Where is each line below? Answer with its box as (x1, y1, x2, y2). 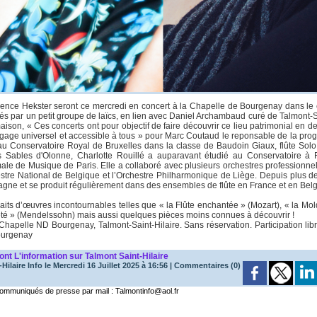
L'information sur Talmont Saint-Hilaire (14, 251, 169, 262)
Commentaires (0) (174, 261, 243, 270)
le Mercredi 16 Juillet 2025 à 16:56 (42, 261, 168, 270)
